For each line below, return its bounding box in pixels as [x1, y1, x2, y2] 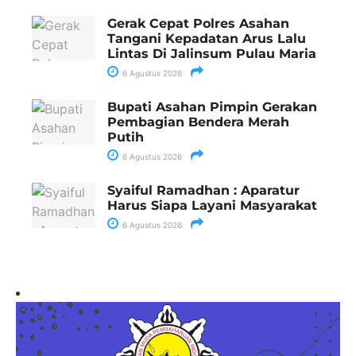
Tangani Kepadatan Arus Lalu [107, 31, 306, 47]
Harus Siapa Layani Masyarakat [107, 198, 321, 214]
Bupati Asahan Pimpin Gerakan [107, 99, 317, 115]
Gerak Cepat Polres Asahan [107, 16, 289, 32]
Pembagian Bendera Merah [107, 114, 289, 130]
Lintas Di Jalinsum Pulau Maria [107, 46, 316, 62]
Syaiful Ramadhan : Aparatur [107, 183, 300, 199]
